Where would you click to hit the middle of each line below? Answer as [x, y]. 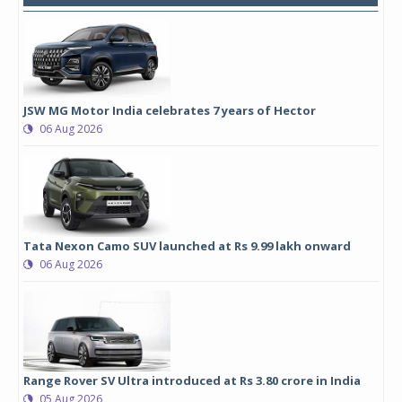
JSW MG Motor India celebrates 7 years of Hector [170, 110]
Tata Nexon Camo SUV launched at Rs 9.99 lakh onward [187, 245]
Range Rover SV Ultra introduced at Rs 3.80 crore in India [192, 381]
